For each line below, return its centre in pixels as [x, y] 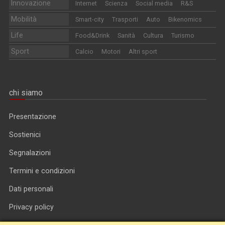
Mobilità [24, 19]
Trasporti [125, 19]
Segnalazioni [30, 152]
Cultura [153, 35]
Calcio [84, 51]
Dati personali [31, 189]
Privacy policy [31, 207]
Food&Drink [92, 35]
